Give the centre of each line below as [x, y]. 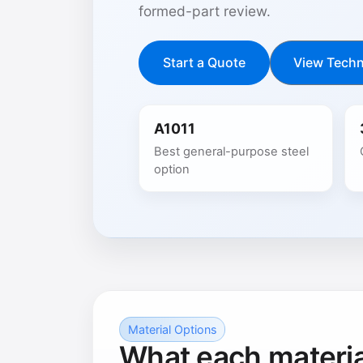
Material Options [172, 330]
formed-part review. [205, 11]
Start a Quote [204, 63]
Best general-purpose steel [231, 152]
